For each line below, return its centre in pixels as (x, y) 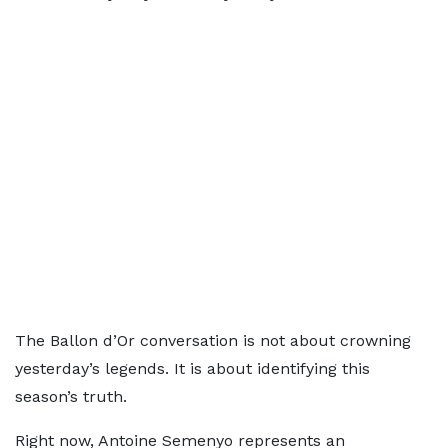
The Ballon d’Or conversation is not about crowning (213, 340)
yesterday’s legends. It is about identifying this (192, 368)
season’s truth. (71, 396)
